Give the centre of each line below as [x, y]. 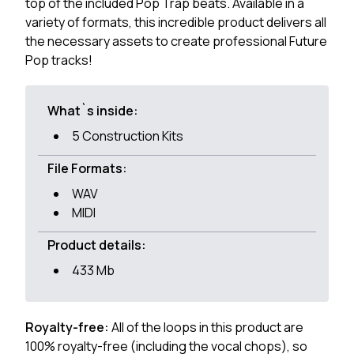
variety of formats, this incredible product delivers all [176, 22]
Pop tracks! [59, 60]
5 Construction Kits [128, 136]
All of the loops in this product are [207, 327]
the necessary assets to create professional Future [176, 41]
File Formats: [87, 168]
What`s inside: [93, 111]
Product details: [97, 245]
